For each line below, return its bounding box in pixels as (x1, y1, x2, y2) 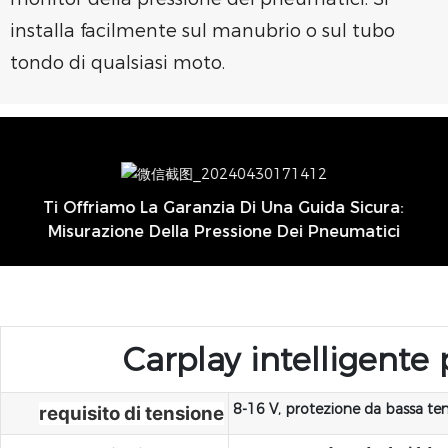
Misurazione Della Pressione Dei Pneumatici (47, 222, 400, 242)
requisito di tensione (39, 401, 224, 425)
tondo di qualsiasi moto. (10, 52, 225, 74)
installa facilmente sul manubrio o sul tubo (10, 20, 395, 42)
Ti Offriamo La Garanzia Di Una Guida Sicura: (43, 198, 405, 218)
